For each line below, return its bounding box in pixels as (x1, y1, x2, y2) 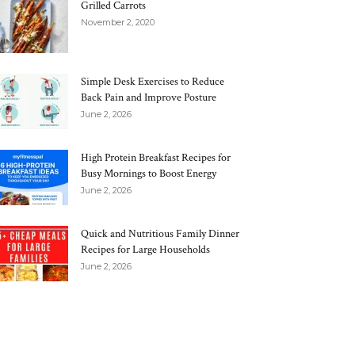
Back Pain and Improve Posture (81, 90, 216, 105)
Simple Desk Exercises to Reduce (81, 74, 224, 89)
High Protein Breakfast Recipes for (81, 151, 231, 165)
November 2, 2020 (81, 17, 155, 28)
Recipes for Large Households (81, 242, 210, 257)
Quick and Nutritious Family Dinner (81, 227, 239, 241)
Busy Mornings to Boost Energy (81, 166, 216, 181)
